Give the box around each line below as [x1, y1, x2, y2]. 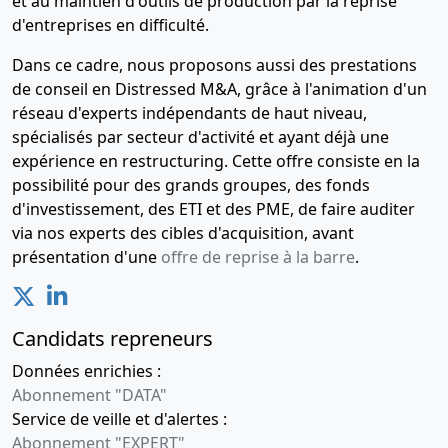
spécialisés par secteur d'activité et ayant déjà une [12, 126, 389, 149]
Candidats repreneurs [12, 325, 213, 353]
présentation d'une [12, 246, 161, 269]
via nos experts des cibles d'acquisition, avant [12, 222, 354, 245]
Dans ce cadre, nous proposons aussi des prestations [12, 54, 417, 77]
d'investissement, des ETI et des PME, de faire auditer [12, 198, 415, 221]
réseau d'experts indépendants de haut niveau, [12, 102, 367, 125]
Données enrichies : [12, 360, 161, 383]
